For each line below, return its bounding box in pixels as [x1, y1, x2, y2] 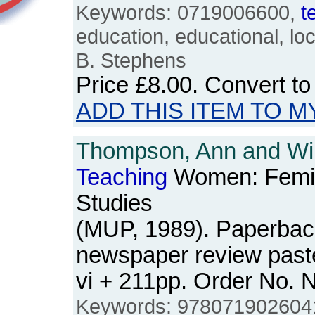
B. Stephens [76, 49, 186, 72]
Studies [76, 191, 153, 216]
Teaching [76, 165, 167, 190]
